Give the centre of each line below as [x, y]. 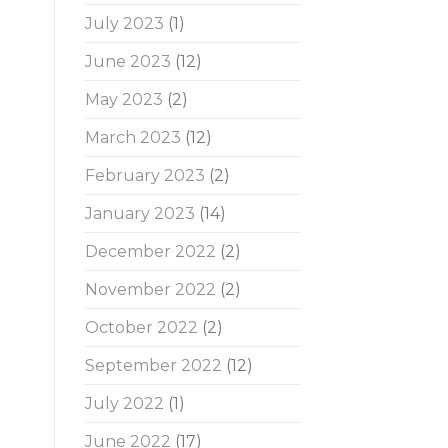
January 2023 [139, 214]
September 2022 [153, 366]
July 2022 [124, 404]
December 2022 [150, 252]
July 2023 [124, 24]
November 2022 [150, 290]
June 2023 [127, 62]
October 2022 [141, 328]
